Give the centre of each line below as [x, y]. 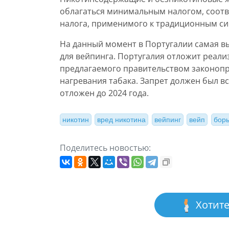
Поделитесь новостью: [105, 147]
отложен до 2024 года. [104, 93]
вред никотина [122, 120]
